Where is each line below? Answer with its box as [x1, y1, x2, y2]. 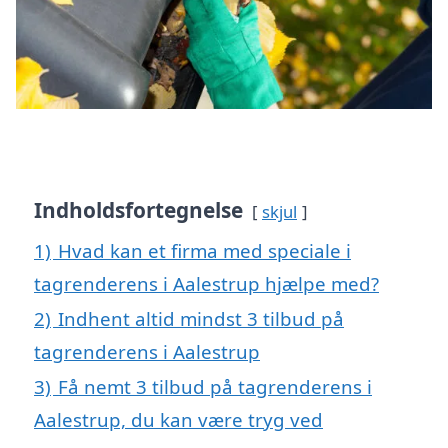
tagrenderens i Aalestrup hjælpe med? [34, 271, 379, 297]
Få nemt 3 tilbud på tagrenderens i [58, 374, 372, 400]
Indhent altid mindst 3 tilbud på [58, 306, 344, 332]
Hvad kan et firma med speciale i [58, 238, 351, 264]
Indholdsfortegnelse [34, 196, 243, 225]
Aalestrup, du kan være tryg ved [34, 407, 323, 433]
